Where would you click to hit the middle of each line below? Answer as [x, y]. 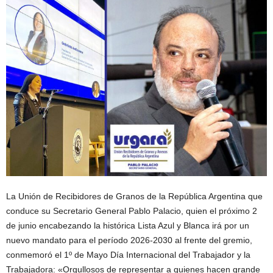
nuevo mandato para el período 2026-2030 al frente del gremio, [129, 240]
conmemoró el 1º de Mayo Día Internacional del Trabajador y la [128, 255]
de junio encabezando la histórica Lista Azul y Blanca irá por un [128, 226]
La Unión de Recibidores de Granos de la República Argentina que [134, 197]
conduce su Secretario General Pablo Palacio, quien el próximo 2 [132, 211]
